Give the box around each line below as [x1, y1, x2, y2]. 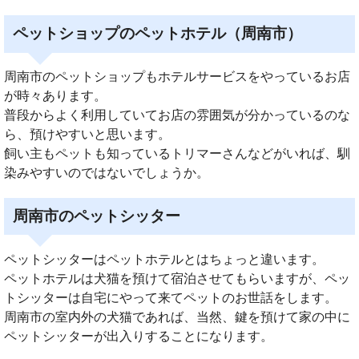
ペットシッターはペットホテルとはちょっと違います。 [4, 252, 325, 267]
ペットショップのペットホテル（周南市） [13, 25, 303, 42]
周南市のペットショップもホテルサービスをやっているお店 [4, 70, 350, 84]
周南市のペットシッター [13, 208, 181, 225]
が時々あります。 [4, 89, 107, 103]
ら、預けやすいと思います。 [4, 127, 171, 142]
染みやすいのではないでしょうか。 [4, 166, 209, 180]
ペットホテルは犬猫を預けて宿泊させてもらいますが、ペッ [4, 272, 350, 286]
